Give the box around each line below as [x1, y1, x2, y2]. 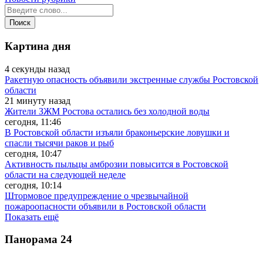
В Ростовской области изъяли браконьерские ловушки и [5, 127, 230, 137]
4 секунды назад [5, 63, 70, 74]
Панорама [5, 233, 58, 246]
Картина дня [5, 39, 70, 52]
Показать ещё [5, 211, 59, 222]
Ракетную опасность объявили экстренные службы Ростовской [5, 74, 258, 85]
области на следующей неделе [5, 169, 126, 180]
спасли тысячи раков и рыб [5, 137, 114, 148]
